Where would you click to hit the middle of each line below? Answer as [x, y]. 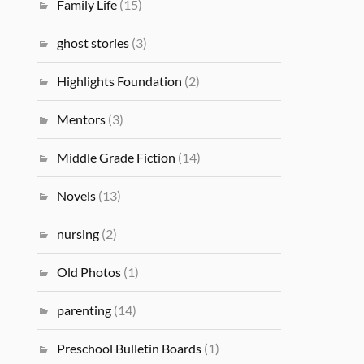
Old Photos [89, 272]
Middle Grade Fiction [117, 157]
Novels [77, 195]
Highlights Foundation [120, 81]
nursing [78, 234]
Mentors [82, 119]
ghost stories [93, 43]
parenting [84, 310]
